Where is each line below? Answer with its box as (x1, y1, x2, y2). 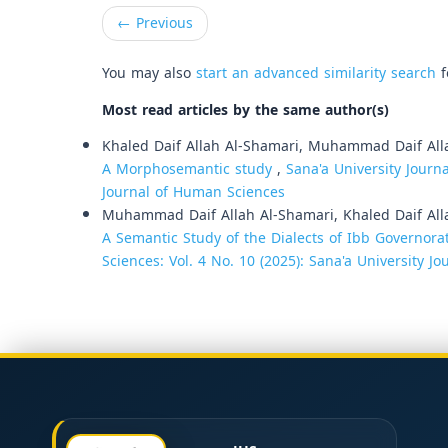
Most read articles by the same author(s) (102, 96, 389, 124)
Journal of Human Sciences (102, 178, 285, 206)
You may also (102, 59, 196, 87)
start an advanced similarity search (196, 59, 436, 87)
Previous (131, 9, 193, 37)
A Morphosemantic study (102, 155, 277, 183)
